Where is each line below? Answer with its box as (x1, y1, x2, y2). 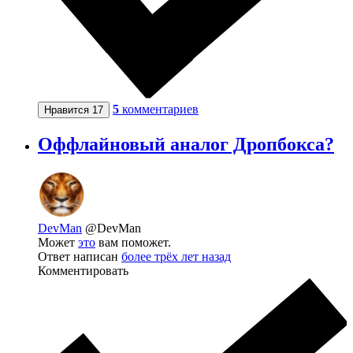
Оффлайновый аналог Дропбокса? (38, 133, 334, 154)
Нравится (44, 103, 92, 116)
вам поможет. (95, 235, 171, 249)
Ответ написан (38, 249, 121, 263)
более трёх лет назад (121, 249, 231, 263)
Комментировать (38, 263, 128, 277)
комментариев (122, 102, 199, 116)
